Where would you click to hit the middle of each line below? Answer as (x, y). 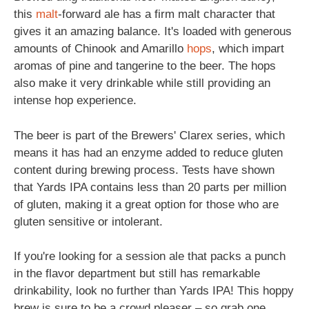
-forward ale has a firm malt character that (167, 14)
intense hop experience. (75, 100)
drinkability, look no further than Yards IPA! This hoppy (154, 291)
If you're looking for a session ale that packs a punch (150, 256)
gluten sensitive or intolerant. (88, 221)
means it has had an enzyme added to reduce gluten (148, 152)
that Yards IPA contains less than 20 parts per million (150, 187)
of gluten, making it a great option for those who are (146, 204)
